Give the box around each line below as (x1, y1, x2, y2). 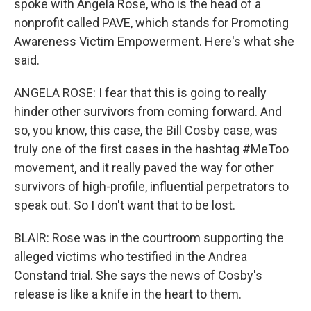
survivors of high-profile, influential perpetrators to (14, 179, 289, 194)
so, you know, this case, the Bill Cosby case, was (14, 123, 278, 137)
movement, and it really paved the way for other (14, 160, 274, 175)
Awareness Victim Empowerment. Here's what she (14, 34, 294, 49)
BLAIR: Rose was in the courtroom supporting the (14, 230, 284, 245)
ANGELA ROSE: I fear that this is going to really (14, 85, 267, 100)
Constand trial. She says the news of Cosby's (14, 268, 262, 283)
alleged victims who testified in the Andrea (14, 249, 247, 264)
